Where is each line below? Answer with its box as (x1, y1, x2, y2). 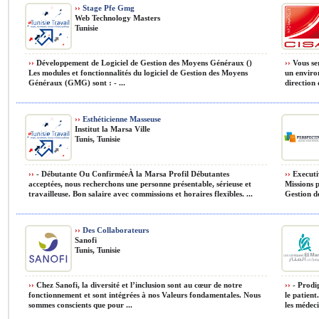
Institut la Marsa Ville (75, 125, 150, 133)
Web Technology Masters (75, 14, 160, 22)
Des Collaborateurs (80, 226, 149, 234)
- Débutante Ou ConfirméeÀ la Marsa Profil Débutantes (34, 169, 229, 178)
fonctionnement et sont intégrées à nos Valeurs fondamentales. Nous (28, 291, 261, 299)
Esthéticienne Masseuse (80, 115, 161, 123)
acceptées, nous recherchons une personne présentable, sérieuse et (28, 179, 251, 188)
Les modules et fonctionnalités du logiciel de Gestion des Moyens (28, 68, 248, 77)
